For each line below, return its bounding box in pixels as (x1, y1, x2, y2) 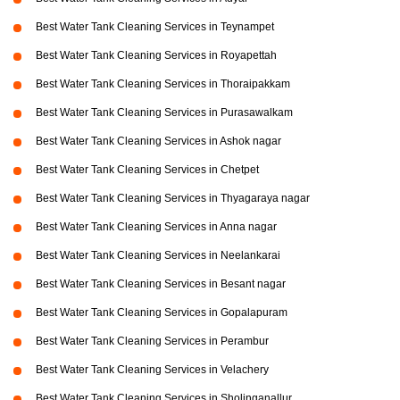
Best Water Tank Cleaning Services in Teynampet (36, 21, 274, 34)
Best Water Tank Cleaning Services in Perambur (36, 335, 269, 348)
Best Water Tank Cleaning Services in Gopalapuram (36, 306, 287, 320)
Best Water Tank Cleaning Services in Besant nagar (36, 278, 286, 291)
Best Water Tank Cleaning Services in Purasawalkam (36, 106, 293, 120)
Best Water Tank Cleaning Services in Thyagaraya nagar (36, 192, 310, 205)
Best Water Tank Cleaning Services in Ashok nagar (36, 135, 281, 148)
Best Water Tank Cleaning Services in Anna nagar (36, 221, 277, 234)
